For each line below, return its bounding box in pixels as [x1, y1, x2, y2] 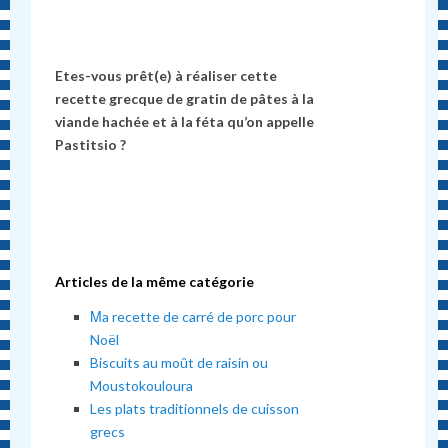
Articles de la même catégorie [55, 273, 255, 291]
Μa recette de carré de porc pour [90, 307, 297, 325]
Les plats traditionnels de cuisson [90, 399, 300, 417]
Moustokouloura [90, 376, 194, 394]
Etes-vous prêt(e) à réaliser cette [55, 66, 278, 84]
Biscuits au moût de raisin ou [90, 353, 269, 371]
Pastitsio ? [55, 135, 127, 153]
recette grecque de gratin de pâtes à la [55, 89, 315, 107]
